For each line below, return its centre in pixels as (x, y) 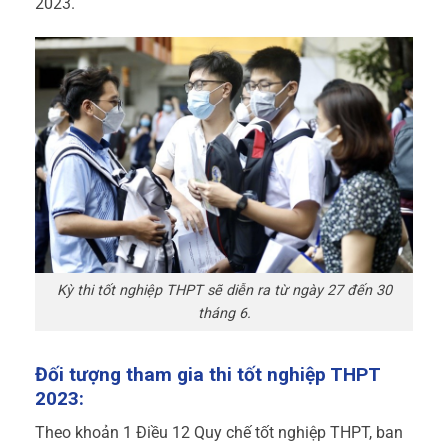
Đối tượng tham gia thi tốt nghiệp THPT (207, 374)
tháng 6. (224, 313)
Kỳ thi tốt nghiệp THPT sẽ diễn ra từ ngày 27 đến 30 (224, 290)
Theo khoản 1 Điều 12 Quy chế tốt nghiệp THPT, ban (219, 433)
